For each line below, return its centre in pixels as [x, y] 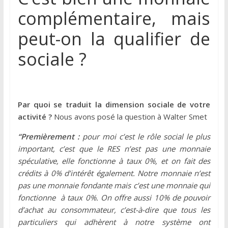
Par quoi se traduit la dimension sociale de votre [114, 105]
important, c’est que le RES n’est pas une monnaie [114, 149]
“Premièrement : [48, 137]
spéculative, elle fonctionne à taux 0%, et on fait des [114, 161]
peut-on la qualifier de [114, 39]
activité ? [36, 117]
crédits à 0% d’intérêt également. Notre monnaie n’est [114, 173]
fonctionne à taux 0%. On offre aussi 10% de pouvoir [114, 198]
